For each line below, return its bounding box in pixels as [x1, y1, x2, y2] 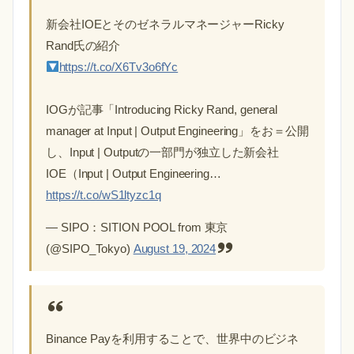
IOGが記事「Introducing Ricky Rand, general [46, 103, 278, 116]
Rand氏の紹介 [46, 39, 121, 52]
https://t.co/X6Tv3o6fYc [58, 60, 179, 73]
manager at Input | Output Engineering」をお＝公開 [46, 124, 309, 137]
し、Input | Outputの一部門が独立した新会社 [46, 145, 280, 159]
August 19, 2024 [133, 242, 217, 255]
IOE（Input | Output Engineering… [46, 167, 221, 180]
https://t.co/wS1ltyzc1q [46, 188, 161, 201]
